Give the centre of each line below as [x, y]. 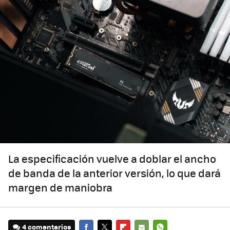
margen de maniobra [60, 187]
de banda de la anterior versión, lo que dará [114, 173]
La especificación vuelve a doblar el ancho [112, 159]
